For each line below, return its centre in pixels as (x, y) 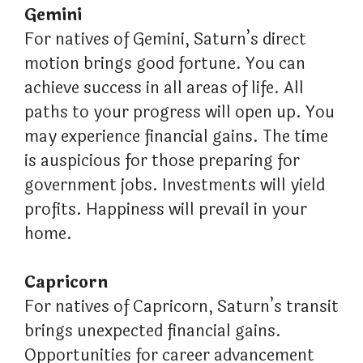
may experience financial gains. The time (176, 137)
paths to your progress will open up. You (179, 113)
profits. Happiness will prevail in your (166, 210)
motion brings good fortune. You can (165, 64)
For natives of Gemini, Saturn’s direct (165, 40)
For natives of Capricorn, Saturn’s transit (181, 307)
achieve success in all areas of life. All (164, 88)
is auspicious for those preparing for (162, 161)
